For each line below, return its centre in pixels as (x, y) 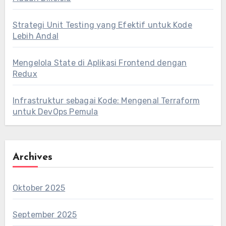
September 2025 (45, 215)
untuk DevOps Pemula (55, 112)
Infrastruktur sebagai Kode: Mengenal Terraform (106, 101)
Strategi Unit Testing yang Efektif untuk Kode (102, 25)
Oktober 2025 (39, 188)
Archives (32, 157)
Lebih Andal (35, 36)
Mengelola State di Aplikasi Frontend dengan (100, 63)
